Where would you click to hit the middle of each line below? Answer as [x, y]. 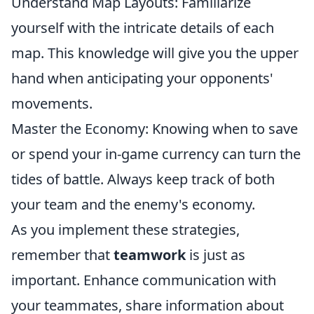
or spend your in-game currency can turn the [156, 154]
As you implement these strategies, [125, 230]
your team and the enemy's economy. [133, 204]
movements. [52, 103]
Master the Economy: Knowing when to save [155, 129]
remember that [62, 255]
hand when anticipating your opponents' [142, 78]
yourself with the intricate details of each [143, 28]
